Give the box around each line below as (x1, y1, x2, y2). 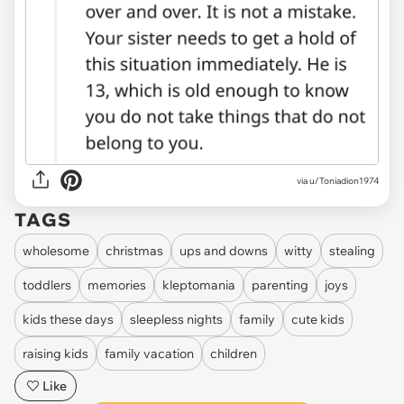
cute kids (291, 310, 344, 327)
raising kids (23, 344, 88, 362)
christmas (106, 242, 163, 259)
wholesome (23, 242, 89, 259)
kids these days (23, 310, 114, 327)
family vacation (105, 344, 194, 362)
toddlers (23, 276, 71, 293)
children (210, 344, 257, 362)
